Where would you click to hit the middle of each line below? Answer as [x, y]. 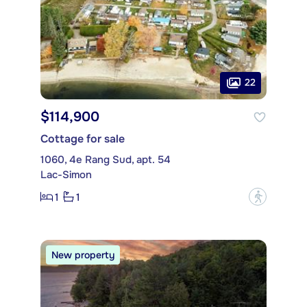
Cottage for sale [83, 139]
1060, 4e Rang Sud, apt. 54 [106, 160]
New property [83, 255]
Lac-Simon [66, 175]
